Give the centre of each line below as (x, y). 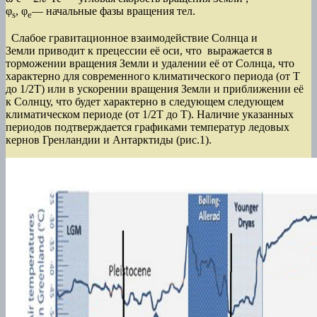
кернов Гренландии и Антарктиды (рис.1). (109, 139)
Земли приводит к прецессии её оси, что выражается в (139, 50)
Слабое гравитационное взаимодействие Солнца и (132, 38)
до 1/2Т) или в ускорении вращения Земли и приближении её (155, 88)
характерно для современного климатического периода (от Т (153, 76)
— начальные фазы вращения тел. (114, 11)
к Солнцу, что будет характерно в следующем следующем (145, 101)
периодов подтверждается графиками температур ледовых (148, 127)
